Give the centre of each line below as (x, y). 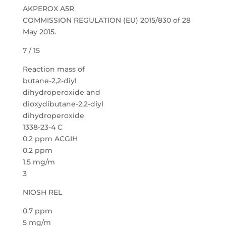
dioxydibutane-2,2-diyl (63, 104)
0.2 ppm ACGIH (50, 139)
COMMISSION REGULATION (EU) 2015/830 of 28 (106, 20)
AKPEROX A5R (48, 9)
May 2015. (39, 32)
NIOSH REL (42, 192)
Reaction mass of (53, 69)
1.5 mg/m (39, 162)
